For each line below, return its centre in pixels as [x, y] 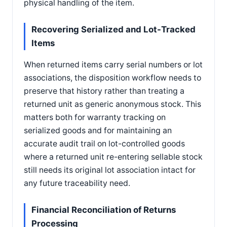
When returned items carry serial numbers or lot [113, 64]
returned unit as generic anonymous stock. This [112, 104]
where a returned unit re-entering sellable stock [113, 157]
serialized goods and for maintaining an [98, 130]
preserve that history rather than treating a [104, 91]
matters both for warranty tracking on [95, 117]
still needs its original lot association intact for [110, 170]
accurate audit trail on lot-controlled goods [104, 143]
